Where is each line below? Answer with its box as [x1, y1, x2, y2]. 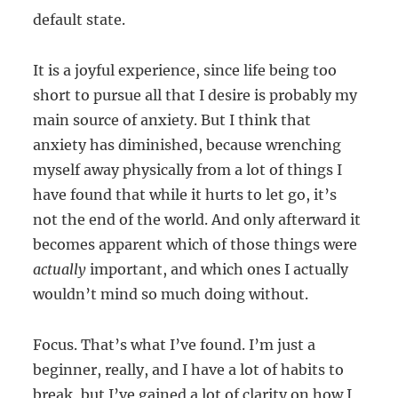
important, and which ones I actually [90, 259, 349, 278]
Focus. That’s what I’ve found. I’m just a [33, 335, 316, 354]
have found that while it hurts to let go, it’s [33, 185, 338, 203]
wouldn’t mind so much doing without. [33, 284, 309, 303]
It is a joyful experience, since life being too [33, 60, 338, 79]
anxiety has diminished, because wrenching [33, 135, 342, 154]
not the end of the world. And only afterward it [33, 210, 362, 228]
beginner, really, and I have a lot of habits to [33, 360, 345, 378]
